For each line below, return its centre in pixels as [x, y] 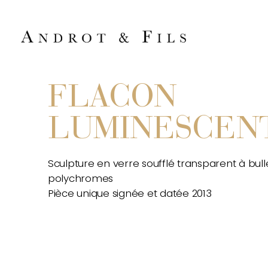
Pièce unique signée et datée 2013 [130, 194]
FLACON [112, 99]
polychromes [81, 179]
